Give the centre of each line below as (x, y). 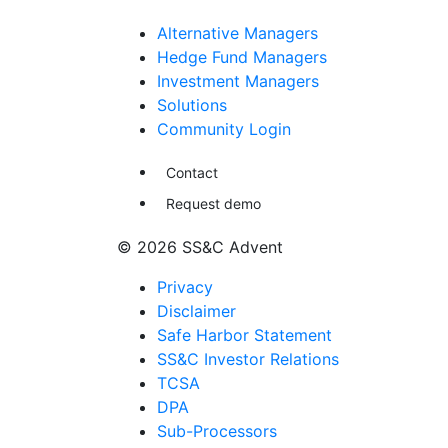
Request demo (213, 203)
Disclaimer (196, 311)
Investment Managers (238, 81)
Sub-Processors (217, 431)
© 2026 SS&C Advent (200, 247)
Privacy (185, 287)
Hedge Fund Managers (242, 57)
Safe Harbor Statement (244, 335)
